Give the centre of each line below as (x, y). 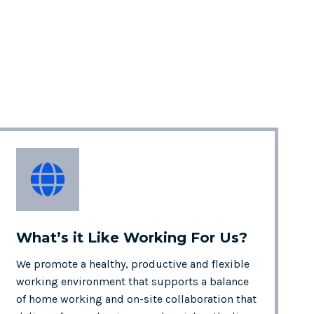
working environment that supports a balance (132, 281)
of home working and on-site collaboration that (136, 299)
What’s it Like (69, 238)
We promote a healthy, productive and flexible (132, 264)
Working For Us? (185, 238)
